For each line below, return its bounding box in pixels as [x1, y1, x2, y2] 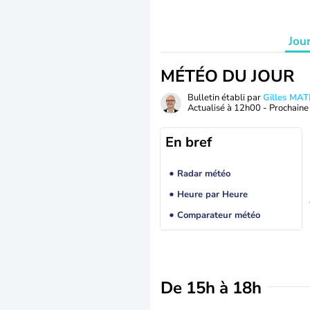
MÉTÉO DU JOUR [161, 65, 294, 87]
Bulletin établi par [188, 91, 263, 104]
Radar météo [176, 167, 230, 181]
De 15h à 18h [161, 277, 262, 299]
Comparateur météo [176, 209, 260, 222]
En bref [165, 133, 212, 152]
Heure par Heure [176, 188, 248, 201]
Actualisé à [188, 102, 234, 114]
